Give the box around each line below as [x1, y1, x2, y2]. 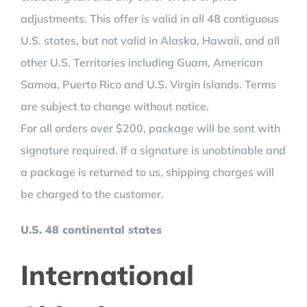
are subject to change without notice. [21, 99, 209, 113]
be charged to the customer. [21, 187, 164, 201]
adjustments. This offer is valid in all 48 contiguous [21, 12, 279, 25]
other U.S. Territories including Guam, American [21, 56, 262, 69]
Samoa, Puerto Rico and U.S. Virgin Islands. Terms [21, 77, 276, 91]
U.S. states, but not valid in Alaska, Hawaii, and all [21, 34, 280, 47]
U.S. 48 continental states [21, 223, 162, 236]
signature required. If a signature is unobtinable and [21, 143, 286, 157]
